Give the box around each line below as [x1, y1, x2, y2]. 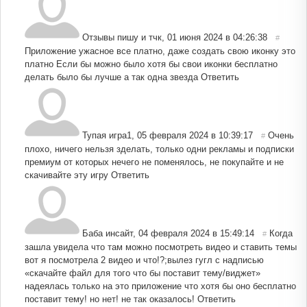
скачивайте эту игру [25, 169, 108, 180]
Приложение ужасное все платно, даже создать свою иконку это [25, 45, 295, 56]
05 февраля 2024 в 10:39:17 [137, 130, 253, 140]
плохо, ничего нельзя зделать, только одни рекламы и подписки [25, 143, 294, 154]
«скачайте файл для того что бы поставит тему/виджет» [25, 267, 260, 278]
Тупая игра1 [82, 130, 132, 140]
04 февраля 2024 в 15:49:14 [138, 228, 254, 238]
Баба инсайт [82, 228, 133, 238]
